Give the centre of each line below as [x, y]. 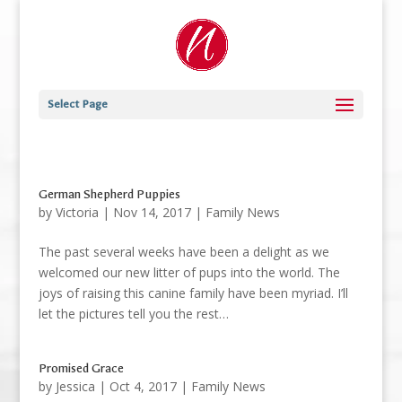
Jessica [75, 386]
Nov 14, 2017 [152, 212]
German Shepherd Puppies [109, 194]
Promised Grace [81, 368]
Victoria [77, 212]
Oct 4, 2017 [143, 386]
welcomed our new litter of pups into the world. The [189, 272]
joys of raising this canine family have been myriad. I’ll [193, 293]
